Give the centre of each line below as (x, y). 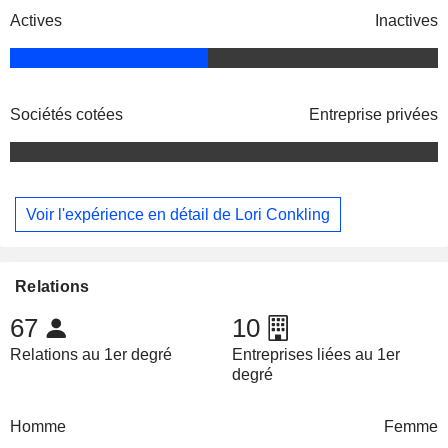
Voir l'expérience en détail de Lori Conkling (178, 214)
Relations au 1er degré (91, 355)
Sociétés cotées (66, 115)
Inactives (406, 21)
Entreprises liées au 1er (315, 355)
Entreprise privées (373, 115)
